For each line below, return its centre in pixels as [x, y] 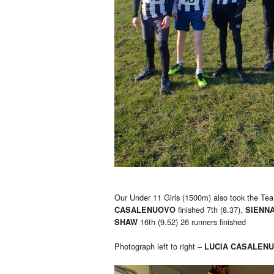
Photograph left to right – [159, 246]
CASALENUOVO [146, 210]
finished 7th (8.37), [212, 210]
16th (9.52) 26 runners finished [192, 222]
